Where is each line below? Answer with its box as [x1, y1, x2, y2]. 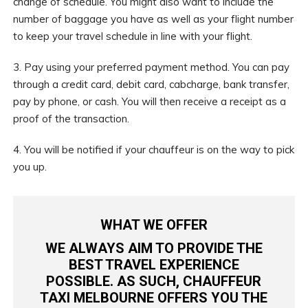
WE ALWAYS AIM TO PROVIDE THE [45, 239, 263, 256]
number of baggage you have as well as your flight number [12, 12, 294, 25]
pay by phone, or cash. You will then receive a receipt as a [12, 94, 286, 108]
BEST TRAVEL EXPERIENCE [68, 256, 239, 273]
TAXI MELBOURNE [40, 289, 155, 306]
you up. [12, 159, 47, 173]
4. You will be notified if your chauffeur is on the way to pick [12, 142, 294, 156]
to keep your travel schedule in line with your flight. [12, 29, 252, 43]
